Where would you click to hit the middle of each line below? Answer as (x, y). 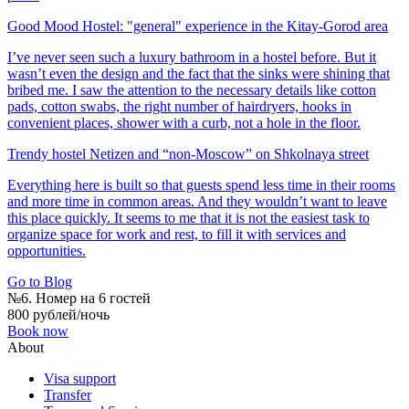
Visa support (80, 378)
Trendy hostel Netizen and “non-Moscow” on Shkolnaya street (188, 153)
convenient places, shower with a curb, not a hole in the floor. (184, 122)
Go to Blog (40, 281)
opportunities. (47, 250)
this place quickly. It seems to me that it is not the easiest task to (189, 217)
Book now (38, 330)
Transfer (68, 394)
